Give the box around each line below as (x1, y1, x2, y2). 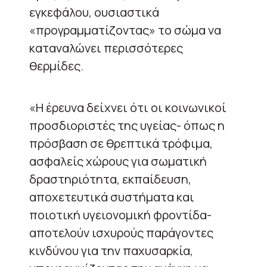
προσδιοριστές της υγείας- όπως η (29, 117, 225, 133)
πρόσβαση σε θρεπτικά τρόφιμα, (29, 135, 213, 151)
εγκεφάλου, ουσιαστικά (29, 4, 159, 20)
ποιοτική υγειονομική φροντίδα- (29, 206, 212, 223)
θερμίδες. (29, 57, 83, 74)
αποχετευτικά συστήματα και (29, 188, 194, 205)
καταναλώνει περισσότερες (29, 39, 183, 56)
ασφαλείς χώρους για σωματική (29, 153, 207, 169)
